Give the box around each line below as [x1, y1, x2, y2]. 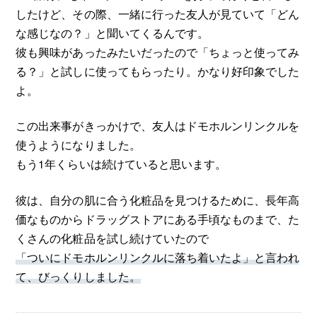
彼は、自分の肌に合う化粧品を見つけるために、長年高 [16, 191, 299, 207]
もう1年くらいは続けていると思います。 [16, 156, 226, 172]
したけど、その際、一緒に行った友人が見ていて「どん [16, 6, 299, 22]
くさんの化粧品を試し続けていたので [16, 229, 209, 246]
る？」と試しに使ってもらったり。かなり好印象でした [16, 63, 299, 79]
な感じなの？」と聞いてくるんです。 [16, 25, 209, 41]
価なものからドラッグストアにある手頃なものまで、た [16, 210, 299, 226]
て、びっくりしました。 [16, 267, 141, 284]
